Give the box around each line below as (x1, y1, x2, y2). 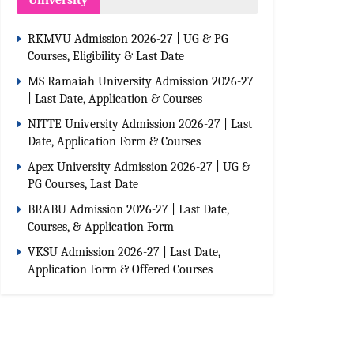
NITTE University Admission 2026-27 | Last (28, 117, 252, 132)
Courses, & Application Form (28, 220, 174, 235)
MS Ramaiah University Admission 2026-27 (28, 74, 254, 89)
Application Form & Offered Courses (28, 262, 213, 277)
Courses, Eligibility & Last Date (28, 49, 184, 64)
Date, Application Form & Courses (28, 134, 201, 149)
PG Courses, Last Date (28, 177, 138, 192)
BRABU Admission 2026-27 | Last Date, (28, 202, 229, 217)
